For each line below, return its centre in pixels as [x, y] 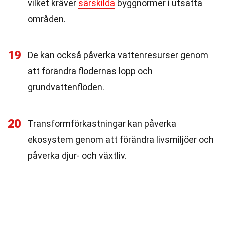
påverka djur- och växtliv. [77, 155]
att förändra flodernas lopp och [90, 71]
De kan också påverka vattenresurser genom [118, 55]
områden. [47, 19]
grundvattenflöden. [66, 87]
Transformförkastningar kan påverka [102, 123]
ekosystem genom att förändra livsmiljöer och [121, 139]
